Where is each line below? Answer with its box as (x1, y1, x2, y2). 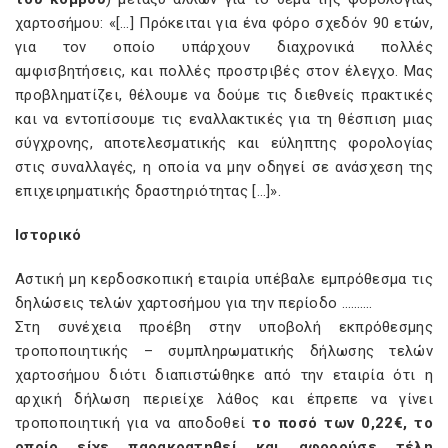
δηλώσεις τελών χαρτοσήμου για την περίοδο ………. (15, 294, 373, 312)
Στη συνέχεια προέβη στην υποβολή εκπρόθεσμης (15, 318, 433, 336)
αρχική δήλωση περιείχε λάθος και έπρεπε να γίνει (15, 390, 433, 408)
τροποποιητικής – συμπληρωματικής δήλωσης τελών (15, 342, 433, 360)
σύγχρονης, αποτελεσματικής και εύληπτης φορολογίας (15, 134, 433, 152)
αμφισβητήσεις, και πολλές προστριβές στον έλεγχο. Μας (15, 62, 433, 80)
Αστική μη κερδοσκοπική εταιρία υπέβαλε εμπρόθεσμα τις (15, 270, 433, 288)
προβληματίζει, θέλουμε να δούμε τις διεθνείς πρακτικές (15, 86, 433, 104)
